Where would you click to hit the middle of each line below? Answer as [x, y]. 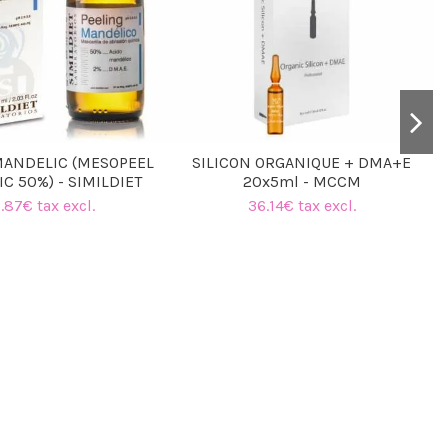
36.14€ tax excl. [301, 205]
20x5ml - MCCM [301, 182]
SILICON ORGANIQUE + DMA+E [302, 163]
